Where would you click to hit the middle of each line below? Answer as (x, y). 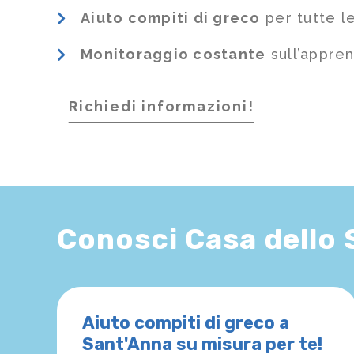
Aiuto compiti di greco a (186, 323)
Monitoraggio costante (173, 55)
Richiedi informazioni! (162, 107)
